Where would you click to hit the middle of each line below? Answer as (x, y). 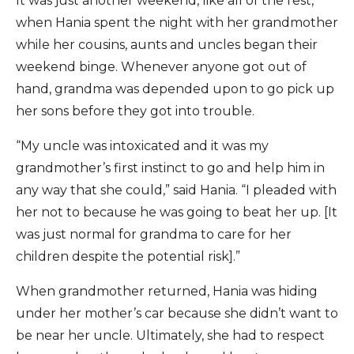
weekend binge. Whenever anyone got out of (161, 67)
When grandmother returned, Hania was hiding (167, 291)
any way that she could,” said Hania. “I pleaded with (176, 190)
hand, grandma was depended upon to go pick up (175, 89)
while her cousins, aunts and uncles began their (167, 45)
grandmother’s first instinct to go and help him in (170, 168)
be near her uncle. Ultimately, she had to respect (170, 335)
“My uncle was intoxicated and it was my (142, 146)
